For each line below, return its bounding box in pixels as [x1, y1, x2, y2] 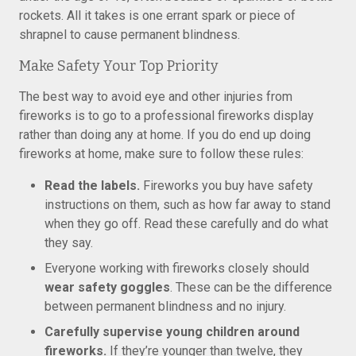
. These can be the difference [170, 280, 332, 295]
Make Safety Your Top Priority [19, 57, 219, 75]
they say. [44, 235, 93, 250]
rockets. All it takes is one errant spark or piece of [19, 8, 296, 23]
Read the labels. [44, 178, 140, 193]
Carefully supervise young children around [44, 324, 300, 339]
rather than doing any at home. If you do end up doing [19, 127, 311, 142]
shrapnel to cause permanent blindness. [19, 27, 240, 42]
